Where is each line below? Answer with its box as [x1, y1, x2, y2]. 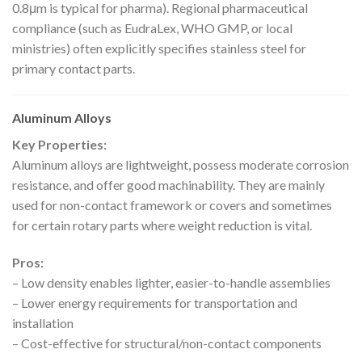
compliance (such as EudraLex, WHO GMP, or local [12, 19, 293, 36]
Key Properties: [12, 137, 107, 153]
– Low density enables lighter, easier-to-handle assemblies [12, 275, 330, 291]
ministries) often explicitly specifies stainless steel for [12, 40, 306, 56]
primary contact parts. [12, 60, 135, 76]
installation [12, 315, 74, 331]
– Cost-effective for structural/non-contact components [12, 335, 322, 351]
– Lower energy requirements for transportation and [12, 295, 297, 311]
